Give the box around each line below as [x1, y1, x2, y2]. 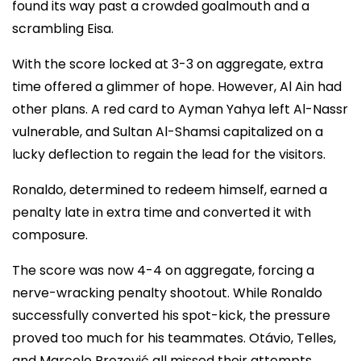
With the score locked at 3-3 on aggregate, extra [12, 54, 323, 73]
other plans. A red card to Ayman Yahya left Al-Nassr [12, 99, 348, 118]
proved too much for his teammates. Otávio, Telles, [12, 328, 336, 347]
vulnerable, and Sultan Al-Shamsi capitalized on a [12, 122, 323, 141]
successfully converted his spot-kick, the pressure [12, 305, 330, 325]
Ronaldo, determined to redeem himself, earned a [12, 180, 327, 199]
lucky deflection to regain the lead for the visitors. [12, 144, 326, 164]
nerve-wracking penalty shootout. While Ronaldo [12, 283, 322, 302]
